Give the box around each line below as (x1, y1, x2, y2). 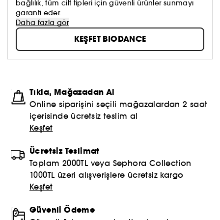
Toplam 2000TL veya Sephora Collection (29, 158, 192, 168)
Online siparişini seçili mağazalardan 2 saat (29, 99, 208, 109)
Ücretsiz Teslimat (29, 145, 100, 157)
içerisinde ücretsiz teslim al (29, 110, 138, 121)
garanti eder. (16, 8, 62, 17)
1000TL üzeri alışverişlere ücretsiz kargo (29, 169, 184, 180)
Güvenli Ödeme (29, 204, 95, 216)
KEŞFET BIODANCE (74, 33, 146, 45)
